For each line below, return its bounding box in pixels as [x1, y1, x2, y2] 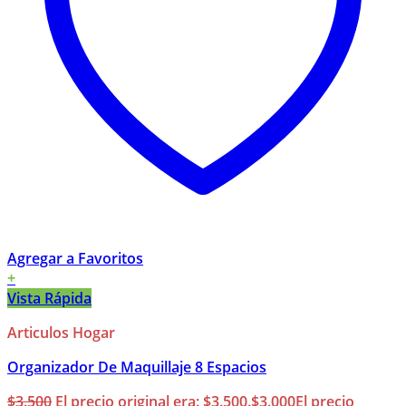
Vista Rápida [7, 288, 92, 309]
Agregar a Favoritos [7, 248, 143, 269]
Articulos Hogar [7, 323, 115, 343]
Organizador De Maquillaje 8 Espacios [7, 357, 266, 378]
